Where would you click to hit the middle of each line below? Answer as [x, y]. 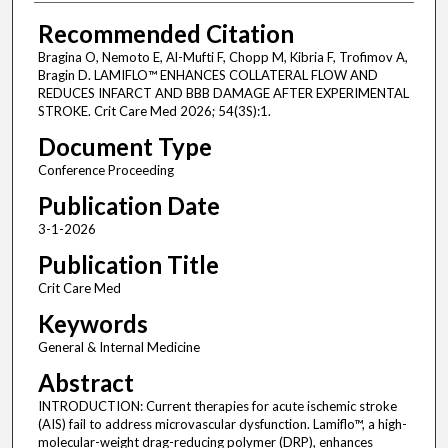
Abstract [85, 383]
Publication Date [128, 206]
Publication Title [128, 265]
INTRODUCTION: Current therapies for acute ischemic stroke [217, 406]
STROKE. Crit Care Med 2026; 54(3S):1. [154, 111]
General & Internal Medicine [118, 347]
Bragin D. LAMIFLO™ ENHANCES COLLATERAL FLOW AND [207, 75]
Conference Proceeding [105, 170]
